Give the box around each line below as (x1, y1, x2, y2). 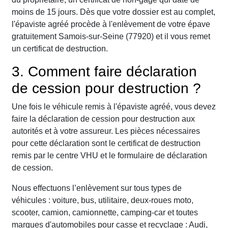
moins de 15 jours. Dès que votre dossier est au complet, (12, 8, 215, 17)
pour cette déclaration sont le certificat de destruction (12, 139, 201, 148)
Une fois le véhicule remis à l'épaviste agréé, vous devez (12, 102, 216, 111)
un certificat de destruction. (12, 44, 108, 53)
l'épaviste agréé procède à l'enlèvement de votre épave (12, 20, 210, 29)
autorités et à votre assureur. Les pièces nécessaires (12, 127, 200, 136)
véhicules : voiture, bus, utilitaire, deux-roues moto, (12, 196, 193, 205)
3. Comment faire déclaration (12, 64, 197, 80)
